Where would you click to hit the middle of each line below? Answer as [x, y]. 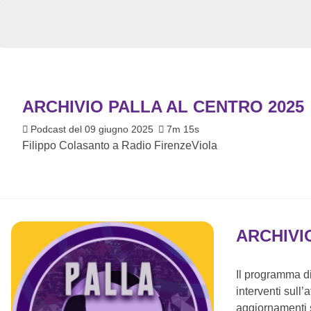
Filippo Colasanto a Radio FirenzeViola [120, 145]
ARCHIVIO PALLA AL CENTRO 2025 [163, 106]
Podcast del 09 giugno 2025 [93, 129]
